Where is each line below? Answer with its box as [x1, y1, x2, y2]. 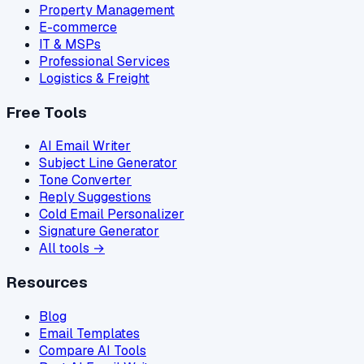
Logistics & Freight [39, 69, 149, 87]
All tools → [39, 240, 105, 258]
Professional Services [39, 52, 170, 70]
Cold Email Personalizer [39, 206, 184, 223]
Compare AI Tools [39, 341, 146, 359]
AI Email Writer [39, 137, 131, 155]
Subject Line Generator [39, 154, 177, 172]
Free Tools [6, 102, 87, 123]
